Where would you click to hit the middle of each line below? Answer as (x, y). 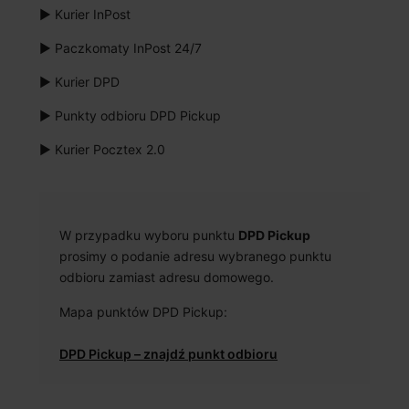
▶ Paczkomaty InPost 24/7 (121, 48)
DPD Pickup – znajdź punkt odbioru (168, 354)
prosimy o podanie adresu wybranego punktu (195, 257)
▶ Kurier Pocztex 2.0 (102, 150)
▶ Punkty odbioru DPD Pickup (130, 116)
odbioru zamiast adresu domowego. (167, 278)
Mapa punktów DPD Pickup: (143, 312)
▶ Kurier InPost (85, 15)
